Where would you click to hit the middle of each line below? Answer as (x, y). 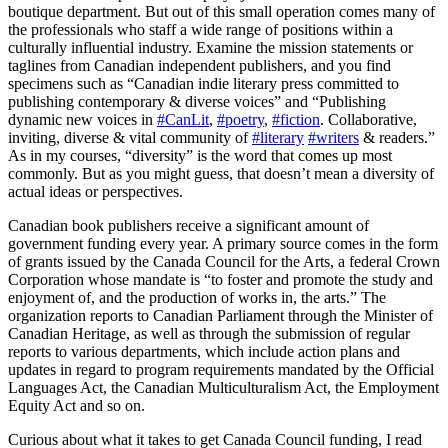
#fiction (296, 120)
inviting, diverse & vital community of (130, 138)
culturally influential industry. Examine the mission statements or (210, 48)
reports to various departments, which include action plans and (204, 352)
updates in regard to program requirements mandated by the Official (221, 370)
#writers (333, 138)
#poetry (240, 120)
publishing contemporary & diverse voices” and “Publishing (197, 102)
